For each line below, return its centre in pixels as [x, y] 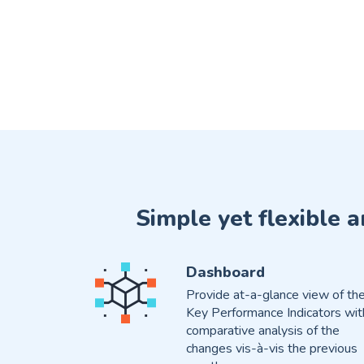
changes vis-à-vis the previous [271, 349]
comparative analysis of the [262, 331]
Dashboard [225, 273]
